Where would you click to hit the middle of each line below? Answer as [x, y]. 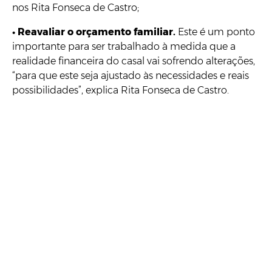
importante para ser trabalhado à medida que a [124, 46]
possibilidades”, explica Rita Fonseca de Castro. [121, 90]
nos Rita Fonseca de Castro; [76, 7]
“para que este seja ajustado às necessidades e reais [131, 75]
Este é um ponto [216, 32]
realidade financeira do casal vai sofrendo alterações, [134, 61]
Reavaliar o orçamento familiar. [98, 32]
